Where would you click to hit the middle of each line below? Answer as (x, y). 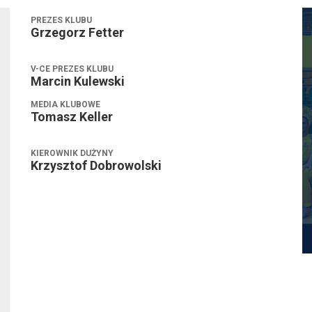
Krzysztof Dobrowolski (96, 166)
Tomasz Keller (72, 117)
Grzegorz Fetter (77, 33)
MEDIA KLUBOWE (65, 105)
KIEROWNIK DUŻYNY (72, 154)
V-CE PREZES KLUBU (72, 69)
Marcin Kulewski (78, 81)
